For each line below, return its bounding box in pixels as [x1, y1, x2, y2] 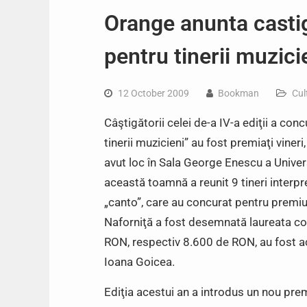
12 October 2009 [118, 88, 189, 99]
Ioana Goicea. [104, 255, 175, 269]
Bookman [218, 88, 259, 99]
